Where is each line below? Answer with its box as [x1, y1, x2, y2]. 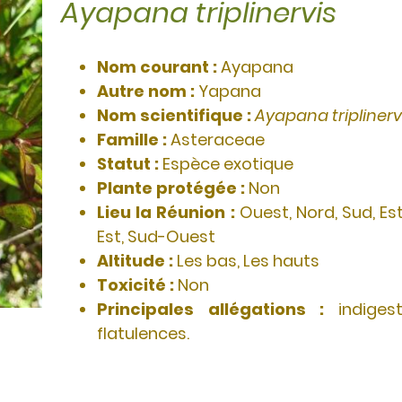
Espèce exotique [162, 153, 293, 175]
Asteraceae [170, 128, 265, 151]
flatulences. [97, 322, 189, 345]
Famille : [97, 128, 170, 151]
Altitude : [97, 249, 177, 272]
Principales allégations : [97, 298, 338, 320]
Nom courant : [97, 56, 221, 78]
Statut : [97, 153, 162, 175]
